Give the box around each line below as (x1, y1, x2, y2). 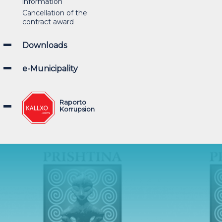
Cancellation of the (22, 8, 87, 17)
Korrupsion (59, 105, 95, 113)
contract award (22, 17, 74, 26)
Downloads (22, 41, 67, 50)
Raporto (59, 98, 86, 106)
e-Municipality (22, 64, 78, 73)
